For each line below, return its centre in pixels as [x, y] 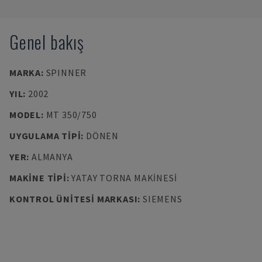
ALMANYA [52, 157]
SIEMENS [162, 199]
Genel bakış [47, 42]
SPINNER [66, 73]
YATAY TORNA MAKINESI [124, 178]
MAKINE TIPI [38, 178]
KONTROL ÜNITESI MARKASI [74, 199]
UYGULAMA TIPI [45, 136]
